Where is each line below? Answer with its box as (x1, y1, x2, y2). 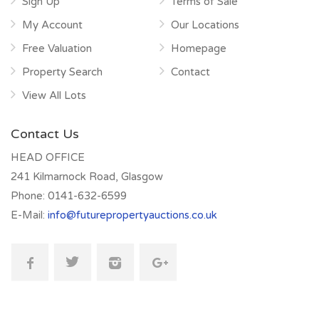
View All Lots (22, 89, 86, 102)
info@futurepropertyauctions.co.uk (48, 209, 217, 221)
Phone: (11, 189, 48, 202)
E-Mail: (11, 209, 45, 221)
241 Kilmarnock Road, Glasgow (11, 170, 163, 183)
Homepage (171, 42, 226, 55)
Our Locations (171, 19, 239, 31)
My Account (22, 19, 83, 31)
